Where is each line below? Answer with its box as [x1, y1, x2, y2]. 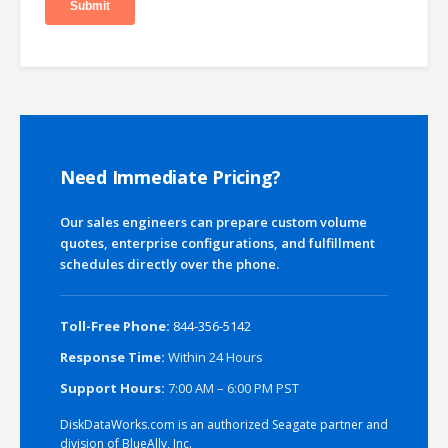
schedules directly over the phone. [60, 255, 279, 274]
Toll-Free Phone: [60, 317, 170, 336]
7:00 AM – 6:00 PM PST [165, 379, 299, 398]
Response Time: [60, 348, 165, 367]
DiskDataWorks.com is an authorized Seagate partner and [60, 416, 388, 434]
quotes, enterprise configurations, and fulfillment [60, 234, 375, 253]
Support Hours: [60, 379, 165, 398]
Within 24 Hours [165, 348, 263, 367]
